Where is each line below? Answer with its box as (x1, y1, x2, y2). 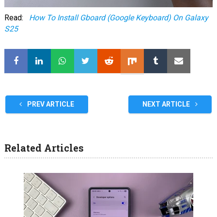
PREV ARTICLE (25, 100, 74, 108)
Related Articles (4, 141, 84, 154)
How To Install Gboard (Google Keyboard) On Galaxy (29, 13, 208, 22)
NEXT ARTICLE (142, 100, 192, 108)
